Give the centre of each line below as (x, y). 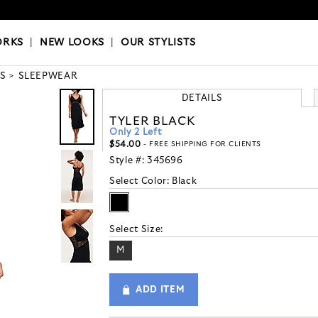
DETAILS (202, 99)
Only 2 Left (136, 133)
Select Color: (141, 182)
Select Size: (136, 230)
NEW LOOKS (72, 43)
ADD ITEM (160, 290)
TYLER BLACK (153, 121)
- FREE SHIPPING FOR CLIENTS (201, 144)
